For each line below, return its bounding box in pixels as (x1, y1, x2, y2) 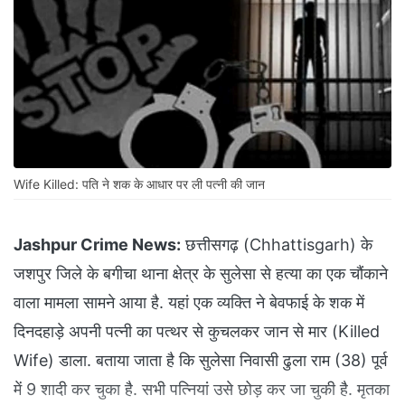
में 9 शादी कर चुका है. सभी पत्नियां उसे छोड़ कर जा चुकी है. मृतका (14, 380, 390, 400)
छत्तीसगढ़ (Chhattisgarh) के (181, 235, 372, 255)
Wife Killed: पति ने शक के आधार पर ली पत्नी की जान (14, 176, 265, 193)
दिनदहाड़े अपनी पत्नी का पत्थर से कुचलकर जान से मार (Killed (14, 322, 380, 342)
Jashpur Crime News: (14, 235, 181, 255)
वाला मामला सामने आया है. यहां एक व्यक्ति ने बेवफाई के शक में (14, 293, 364, 313)
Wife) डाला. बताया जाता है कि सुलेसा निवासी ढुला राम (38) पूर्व (14, 351, 388, 371)
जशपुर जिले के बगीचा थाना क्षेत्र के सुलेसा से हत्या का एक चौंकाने (14, 264, 388, 284)
